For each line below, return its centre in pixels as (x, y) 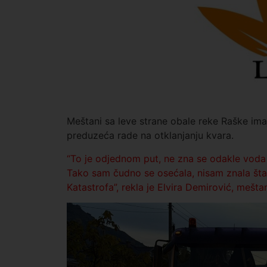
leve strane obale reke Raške (183, 121)
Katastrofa (90, 187)
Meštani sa (92, 121)
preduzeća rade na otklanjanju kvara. (150, 136)
